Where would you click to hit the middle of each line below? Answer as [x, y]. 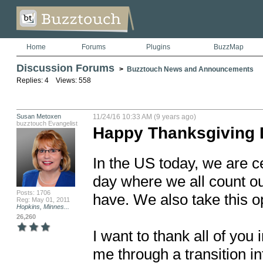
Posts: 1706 [33, 193]
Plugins [158, 47]
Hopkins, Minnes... [43, 207]
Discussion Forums [65, 68]
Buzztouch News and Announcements [190, 69]
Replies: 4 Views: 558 [53, 80]
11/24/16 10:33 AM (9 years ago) [144, 117]
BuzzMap [228, 47]
